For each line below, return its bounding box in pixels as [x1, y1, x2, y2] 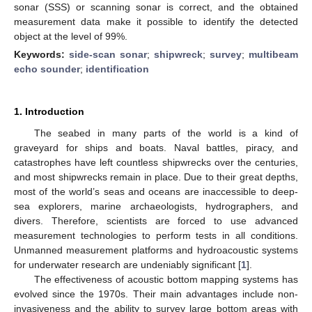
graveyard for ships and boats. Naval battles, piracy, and [14, 141, 298, 153]
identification [86, 63, 149, 75]
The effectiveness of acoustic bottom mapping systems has [33, 273, 298, 285]
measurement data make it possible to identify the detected [14, 15, 298, 27]
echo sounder [14, 63, 80, 75]
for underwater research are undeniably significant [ [14, 258, 241, 270]
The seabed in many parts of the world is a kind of [33, 127, 298, 139]
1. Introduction [14, 105, 84, 117]
